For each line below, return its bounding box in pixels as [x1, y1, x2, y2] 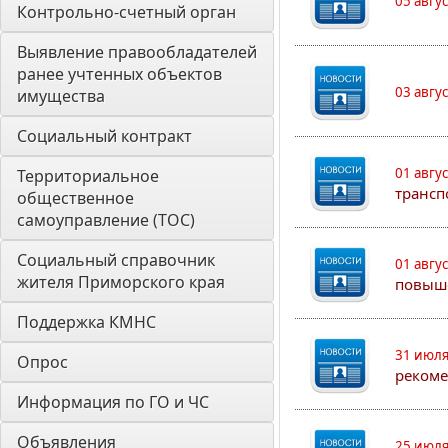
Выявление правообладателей [17, 41, 257, 63]
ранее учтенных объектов [17, 63, 222, 85]
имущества [17, 85, 105, 107]
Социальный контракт [17, 125, 192, 147]
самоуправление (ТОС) [17, 209, 195, 231]
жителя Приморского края [17, 271, 225, 293]
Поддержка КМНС [17, 311, 156, 333]
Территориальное [17, 165, 159, 187]
